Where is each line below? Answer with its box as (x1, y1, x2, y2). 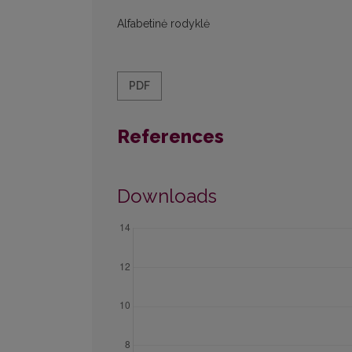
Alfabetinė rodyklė (117, 17, 210, 31)
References (117, 125, 224, 148)
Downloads (117, 185, 217, 208)
